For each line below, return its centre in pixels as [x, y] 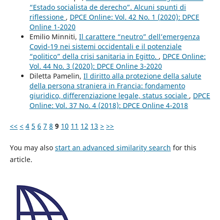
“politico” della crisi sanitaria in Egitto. [94, 56]
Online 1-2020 [52, 27]
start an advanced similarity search [113, 148]
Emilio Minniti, [54, 36]
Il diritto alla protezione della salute [142, 76]
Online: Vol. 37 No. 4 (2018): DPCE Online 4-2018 [109, 105]
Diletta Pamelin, [56, 76]
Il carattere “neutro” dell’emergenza [139, 36]
